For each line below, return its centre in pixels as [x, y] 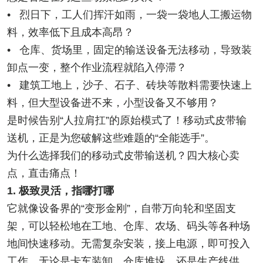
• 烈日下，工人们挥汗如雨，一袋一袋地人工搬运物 [129, 15]
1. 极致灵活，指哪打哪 [60, 191]
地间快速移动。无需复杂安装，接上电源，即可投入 [129, 244]
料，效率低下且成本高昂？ [70, 33]
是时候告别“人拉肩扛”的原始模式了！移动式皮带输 [127, 121]
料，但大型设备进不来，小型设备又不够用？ [113, 103]
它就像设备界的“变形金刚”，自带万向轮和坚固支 [122, 209]
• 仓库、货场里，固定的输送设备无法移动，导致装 [129, 50]
